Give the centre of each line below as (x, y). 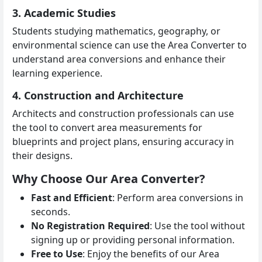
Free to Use (57, 254)
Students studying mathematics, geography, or (116, 31)
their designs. (42, 155)
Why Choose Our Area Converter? (109, 178)
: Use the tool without (197, 225)
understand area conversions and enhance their (119, 59)
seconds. (51, 211)
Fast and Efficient (72, 197)
